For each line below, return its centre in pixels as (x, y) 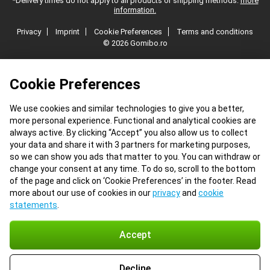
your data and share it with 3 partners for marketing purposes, (130, 145)
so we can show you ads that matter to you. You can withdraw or (135, 157)
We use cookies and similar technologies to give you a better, (127, 108)
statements (33, 205)
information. (135, 10)
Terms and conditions (215, 32)
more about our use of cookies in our (81, 193)
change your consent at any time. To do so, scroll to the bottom (133, 169)
